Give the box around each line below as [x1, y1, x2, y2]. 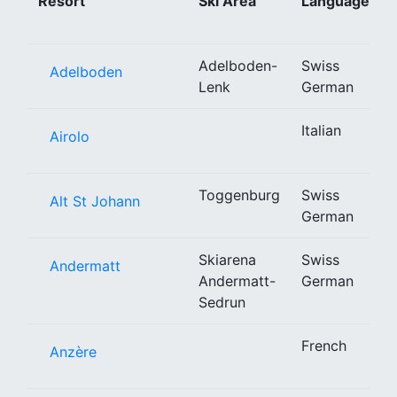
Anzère [50, 342, 97, 361]
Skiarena [198, 250, 256, 269]
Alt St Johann [50, 191, 140, 210]
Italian [301, 121, 341, 139]
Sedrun [198, 292, 245, 311]
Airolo [50, 127, 90, 145]
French [301, 336, 346, 354]
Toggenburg [198, 185, 280, 204]
